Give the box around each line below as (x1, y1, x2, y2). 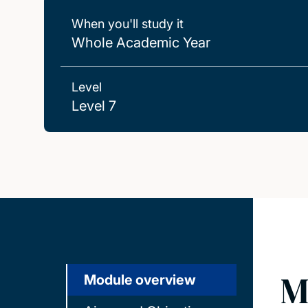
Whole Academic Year (71, 34, 210, 51)
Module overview (84, 272, 196, 288)
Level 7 (71, 98, 116, 114)
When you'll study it (71, 16, 184, 31)
